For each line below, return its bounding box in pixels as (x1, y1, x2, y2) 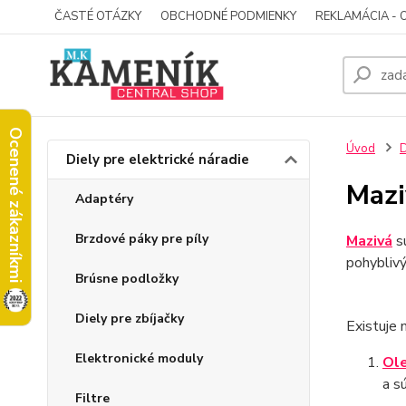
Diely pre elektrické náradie (66, 150, 249, 169)
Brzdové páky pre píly (75, 230, 208, 247)
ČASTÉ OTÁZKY (54, 8, 141, 24)
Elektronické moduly (75, 350, 203, 367)
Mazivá (345, 231, 392, 251)
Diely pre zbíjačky (75, 310, 184, 327)
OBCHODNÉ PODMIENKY (160, 8, 296, 24)
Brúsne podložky (75, 270, 179, 287)
